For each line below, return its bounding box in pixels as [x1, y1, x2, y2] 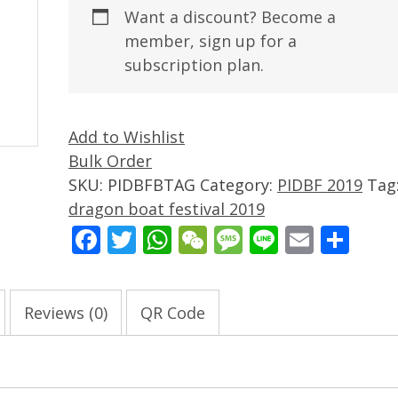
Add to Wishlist [68, 126, 186, 147]
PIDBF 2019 [277, 174, 363, 195]
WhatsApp [171, 220, 309, 259]
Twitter [136, 220, 232, 259]
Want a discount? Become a [124, 6, 337, 28]
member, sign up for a [124, 30, 298, 52]
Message [243, 220, 359, 259]
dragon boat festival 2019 [68, 198, 266, 219]
